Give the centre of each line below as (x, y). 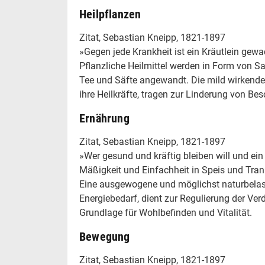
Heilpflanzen (110, 14)
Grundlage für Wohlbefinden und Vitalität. (166, 213)
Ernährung (104, 118)
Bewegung (105, 237)
